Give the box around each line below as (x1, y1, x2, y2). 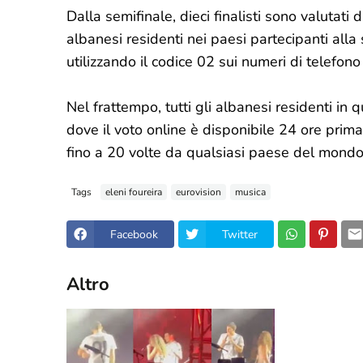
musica (235, 185, 266, 199)
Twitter (222, 226, 258, 242)
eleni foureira (105, 185, 162, 199)
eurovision (176, 185, 221, 199)
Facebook (110, 226, 158, 242)
